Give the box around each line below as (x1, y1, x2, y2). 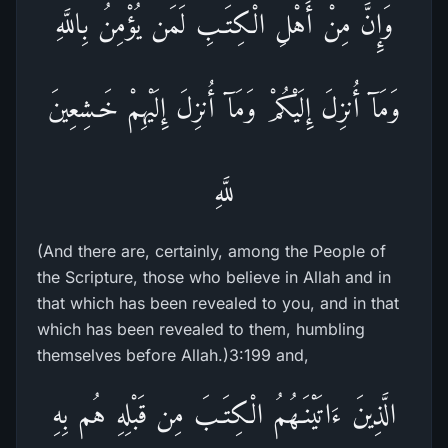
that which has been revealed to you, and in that (37, 293, 399, 313)
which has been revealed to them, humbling (37, 319, 365, 339)
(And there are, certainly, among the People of (37, 241, 386, 261)
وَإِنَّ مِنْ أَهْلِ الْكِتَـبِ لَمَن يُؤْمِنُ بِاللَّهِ (54, 8, 394, 39)
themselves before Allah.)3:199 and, (37, 345, 309, 365)
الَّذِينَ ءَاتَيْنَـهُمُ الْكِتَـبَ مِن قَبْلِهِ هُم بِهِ (52, 398, 396, 429)
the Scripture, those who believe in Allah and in (37, 267, 391, 287)
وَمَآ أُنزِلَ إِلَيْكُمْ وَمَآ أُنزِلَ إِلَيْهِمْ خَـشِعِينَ (47, 92, 401, 123)
